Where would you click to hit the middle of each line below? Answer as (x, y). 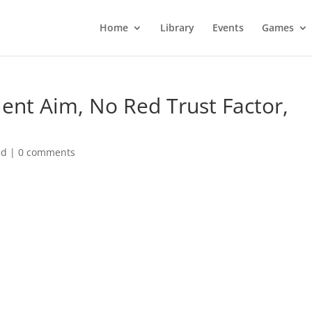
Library (177, 28)
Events (228, 28)
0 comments (47, 152)
